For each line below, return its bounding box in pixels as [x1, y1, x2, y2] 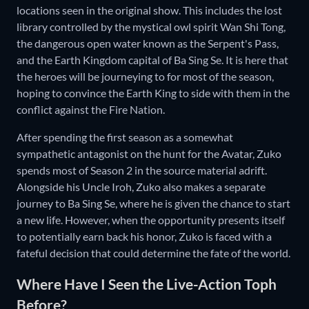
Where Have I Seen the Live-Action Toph [17, 275, 277, 292]
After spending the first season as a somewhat [17, 130, 233, 144]
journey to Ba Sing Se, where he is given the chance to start [17, 197, 290, 210]
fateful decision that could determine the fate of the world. [17, 246, 290, 260]
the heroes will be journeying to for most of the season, [17, 70, 274, 83]
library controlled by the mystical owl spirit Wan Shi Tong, [17, 20, 286, 34]
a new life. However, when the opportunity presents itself [17, 213, 285, 227]
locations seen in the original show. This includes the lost [17, 3, 282, 17]
